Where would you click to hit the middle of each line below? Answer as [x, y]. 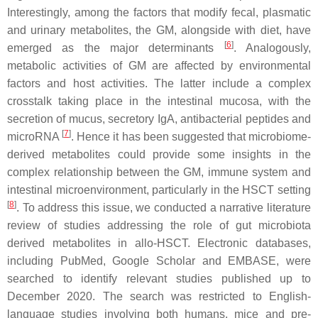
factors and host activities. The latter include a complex [159, 83]
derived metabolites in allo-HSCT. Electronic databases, [159, 243]
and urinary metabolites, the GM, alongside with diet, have [159, 30]
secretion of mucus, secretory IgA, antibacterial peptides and [159, 119]
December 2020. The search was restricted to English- [159, 296]
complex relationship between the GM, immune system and [159, 172]
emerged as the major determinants [116, 48]
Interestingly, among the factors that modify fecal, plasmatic [159, 12]
